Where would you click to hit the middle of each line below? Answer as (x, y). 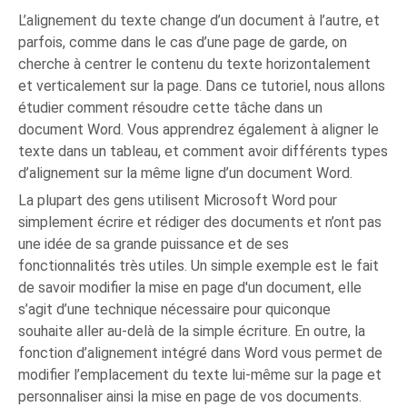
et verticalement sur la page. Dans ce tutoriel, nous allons (202, 86)
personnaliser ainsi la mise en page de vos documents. (190, 397)
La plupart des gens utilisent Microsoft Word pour (178, 200)
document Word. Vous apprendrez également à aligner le (199, 129)
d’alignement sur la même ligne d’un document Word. (186, 173)
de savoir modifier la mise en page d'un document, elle (190, 288)
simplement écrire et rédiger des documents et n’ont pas (200, 222)
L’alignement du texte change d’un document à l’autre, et (199, 20)
